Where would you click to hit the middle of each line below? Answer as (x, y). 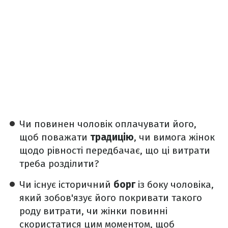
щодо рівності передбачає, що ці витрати (115, 150)
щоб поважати (55, 137)
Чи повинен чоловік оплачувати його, (108, 124)
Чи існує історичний (66, 184)
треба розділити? (59, 164)
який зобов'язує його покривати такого (111, 198)
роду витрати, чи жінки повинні (93, 211)
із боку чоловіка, (175, 184)
